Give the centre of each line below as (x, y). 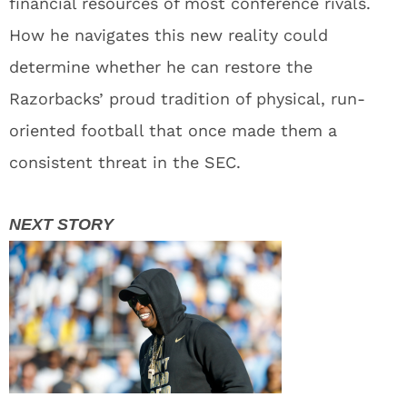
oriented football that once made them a (173, 131)
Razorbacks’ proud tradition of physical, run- (187, 99)
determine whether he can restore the (161, 67)
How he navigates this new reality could (169, 35)
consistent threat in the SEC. (125, 163)
